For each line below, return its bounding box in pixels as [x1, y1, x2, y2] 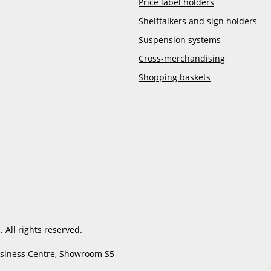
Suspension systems [139, 33, 221, 45]
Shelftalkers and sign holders [139, 15, 257, 27]
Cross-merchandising [139, 52, 225, 64]
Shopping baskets [139, 71, 211, 83]
